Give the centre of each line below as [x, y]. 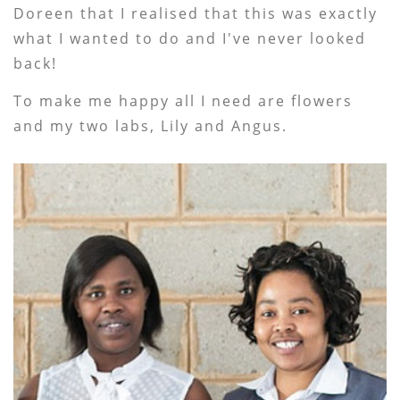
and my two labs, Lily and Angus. [151, 125]
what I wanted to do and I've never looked [190, 38]
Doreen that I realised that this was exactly [196, 13]
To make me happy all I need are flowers [183, 100]
